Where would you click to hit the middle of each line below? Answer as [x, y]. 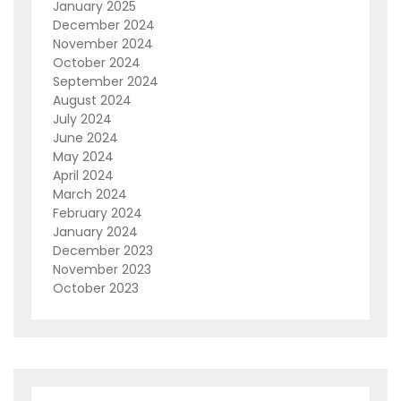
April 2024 [83, 176]
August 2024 [92, 101]
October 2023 [96, 289]
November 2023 [102, 270]
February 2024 [98, 213]
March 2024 [90, 195]
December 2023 [103, 251]
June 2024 [85, 138]
